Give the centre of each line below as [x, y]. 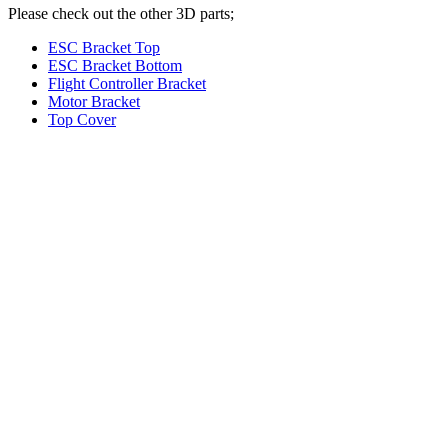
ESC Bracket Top [104, 47]
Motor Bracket [94, 101]
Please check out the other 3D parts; [121, 13]
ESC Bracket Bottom [115, 65]
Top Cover [82, 119]
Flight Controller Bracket [127, 83]
